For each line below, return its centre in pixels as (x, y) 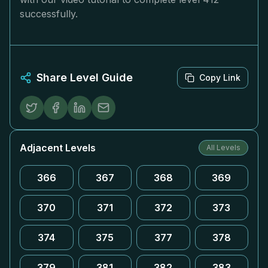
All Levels (223, 147)
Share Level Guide (85, 77)
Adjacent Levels (58, 148)
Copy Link (220, 77)
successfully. (49, 14)
